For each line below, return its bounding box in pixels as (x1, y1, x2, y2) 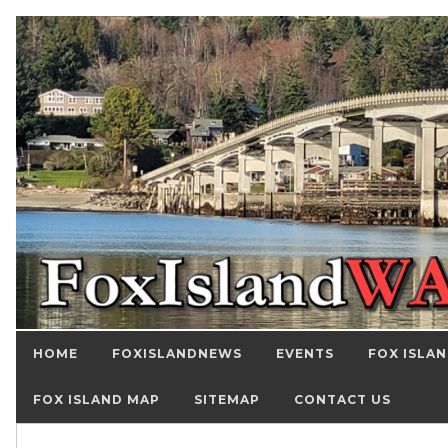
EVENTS (276, 346, 334, 362)
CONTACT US (294, 392, 391, 408)
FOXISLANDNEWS (112, 346, 242, 362)
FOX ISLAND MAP (33, 392, 160, 408)
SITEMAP (194, 392, 260, 408)
